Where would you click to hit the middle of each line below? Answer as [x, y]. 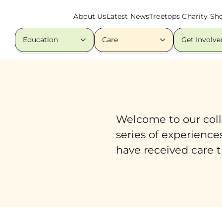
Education [40, 40]
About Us [90, 16]
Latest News [128, 16]
